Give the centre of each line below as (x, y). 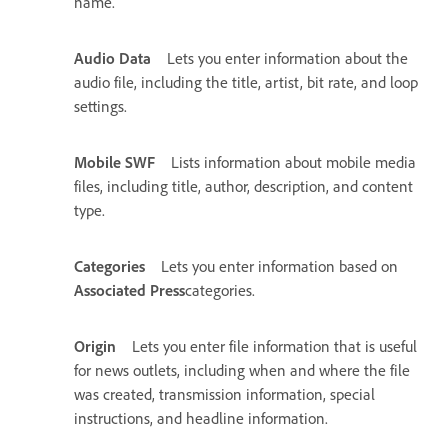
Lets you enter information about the (287, 58)
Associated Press (129, 290)
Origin (95, 346)
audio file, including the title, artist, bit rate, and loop (246, 82)
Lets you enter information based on (279, 266)
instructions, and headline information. (201, 418)
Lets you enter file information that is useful (274, 346)
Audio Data (112, 58)
